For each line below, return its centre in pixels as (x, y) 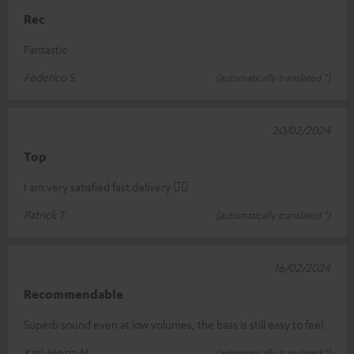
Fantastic (45, 49)
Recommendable (73, 294)
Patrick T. (45, 215)
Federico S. (51, 77)
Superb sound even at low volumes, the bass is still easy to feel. (175, 324)
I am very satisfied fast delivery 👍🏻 (106, 187)
